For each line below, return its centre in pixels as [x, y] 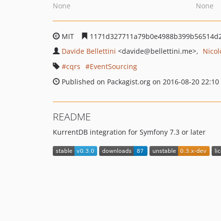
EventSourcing [113, 66]
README [72, 117]
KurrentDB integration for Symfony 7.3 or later [129, 132]
